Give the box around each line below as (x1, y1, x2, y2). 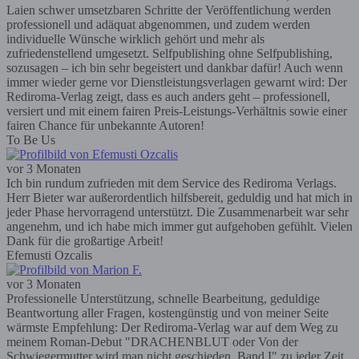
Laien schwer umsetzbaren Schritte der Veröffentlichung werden (6, 2, 331, 17)
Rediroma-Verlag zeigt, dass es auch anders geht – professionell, (6, 89, 330, 103)
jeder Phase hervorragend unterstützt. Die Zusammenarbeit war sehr (6, 204, 349, 219)
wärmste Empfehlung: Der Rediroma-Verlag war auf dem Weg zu (6, 320, 338, 334)
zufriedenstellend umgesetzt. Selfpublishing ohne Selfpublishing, (6, 46, 333, 60)
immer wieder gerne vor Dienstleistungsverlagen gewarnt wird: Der (6, 75, 347, 89)
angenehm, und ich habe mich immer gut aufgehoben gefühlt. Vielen (6, 219, 353, 233)
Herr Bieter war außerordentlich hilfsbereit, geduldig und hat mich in (6, 190, 353, 204)
